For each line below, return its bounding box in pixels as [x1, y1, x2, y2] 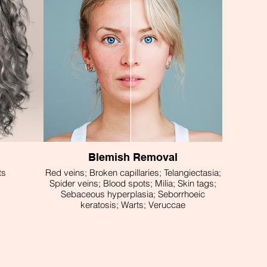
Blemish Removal [88, 151, 178, 163]
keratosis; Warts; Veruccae [80, 199, 185, 210]
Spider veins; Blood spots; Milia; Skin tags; [49, 178, 216, 189]
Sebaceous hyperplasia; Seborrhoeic [61, 188, 205, 200]
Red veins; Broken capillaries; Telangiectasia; [45, 167, 221, 178]
